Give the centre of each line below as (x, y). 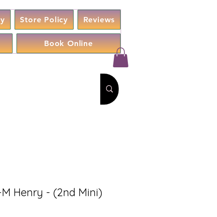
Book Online (69, 43)
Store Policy (44, 20)
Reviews (99, 20)
